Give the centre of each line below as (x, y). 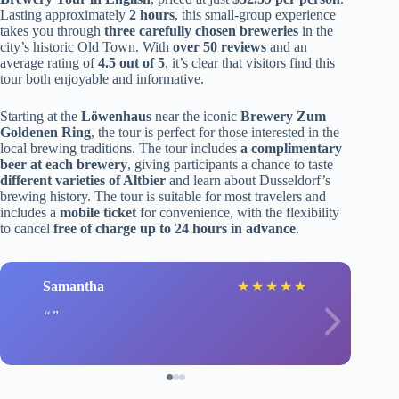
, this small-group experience (255, 15)
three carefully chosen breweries (201, 31)
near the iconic (196, 116)
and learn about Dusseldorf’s (248, 180)
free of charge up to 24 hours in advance (175, 228)
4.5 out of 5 (131, 63)
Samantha (73, 286)
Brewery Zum (283, 116)
